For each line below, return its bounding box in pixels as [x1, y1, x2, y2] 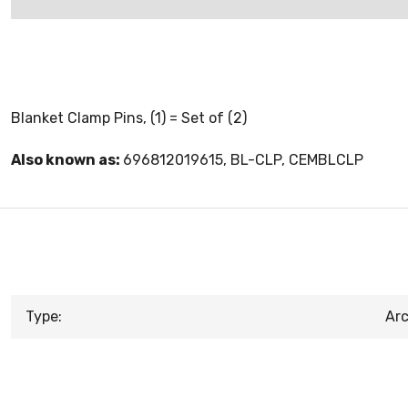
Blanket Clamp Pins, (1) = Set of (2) [11, 109, 247, 127]
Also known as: [11, 151, 123, 168]
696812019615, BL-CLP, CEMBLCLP [123, 151, 363, 168]
